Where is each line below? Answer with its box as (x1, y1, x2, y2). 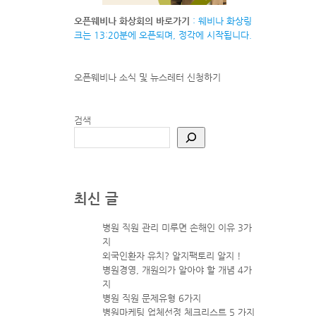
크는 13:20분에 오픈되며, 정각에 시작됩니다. (73, 29, 252, 40)
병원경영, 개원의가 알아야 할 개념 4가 (102, 265, 252, 276)
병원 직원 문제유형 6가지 (102, 293, 201, 304)
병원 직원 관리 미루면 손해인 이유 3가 (102, 222, 252, 233)
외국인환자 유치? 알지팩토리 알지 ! (102, 250, 241, 262)
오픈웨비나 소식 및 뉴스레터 (73, 71, 184, 83)
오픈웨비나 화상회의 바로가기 (73, 15, 190, 26)
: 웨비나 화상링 (189, 15, 252, 26)
